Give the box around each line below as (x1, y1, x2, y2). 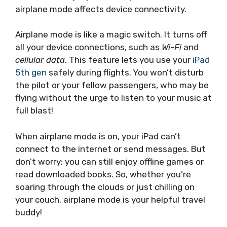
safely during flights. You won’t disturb (47, 67, 204, 78)
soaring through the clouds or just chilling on (15, 181, 195, 192)
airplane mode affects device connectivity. (15, 4, 186, 14)
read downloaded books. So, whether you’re (15, 169, 191, 179)
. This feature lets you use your (65, 55, 193, 65)
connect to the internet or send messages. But (15, 143, 206, 154)
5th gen (15, 67, 47, 78)
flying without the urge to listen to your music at (15, 93, 212, 103)
